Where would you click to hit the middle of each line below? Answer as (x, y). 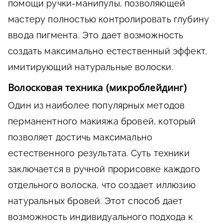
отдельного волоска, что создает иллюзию (102, 185)
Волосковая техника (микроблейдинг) (97, 88)
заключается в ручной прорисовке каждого (104, 169)
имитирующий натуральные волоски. (91, 67)
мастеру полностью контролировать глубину (109, 19)
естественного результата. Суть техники (99, 153)
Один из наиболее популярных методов (97, 106)
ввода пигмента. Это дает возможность (96, 35)
